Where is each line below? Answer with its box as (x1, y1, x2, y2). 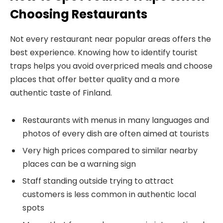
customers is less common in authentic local (22, 188, 196, 200)
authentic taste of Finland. (10, 87, 112, 99)
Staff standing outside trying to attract (22, 175, 174, 187)
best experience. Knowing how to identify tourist (10, 46, 198, 58)
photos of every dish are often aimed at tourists (22, 127, 209, 139)
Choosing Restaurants (10, 5, 147, 22)
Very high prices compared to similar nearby (22, 144, 198, 156)
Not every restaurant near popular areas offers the (10, 33, 211, 45)
